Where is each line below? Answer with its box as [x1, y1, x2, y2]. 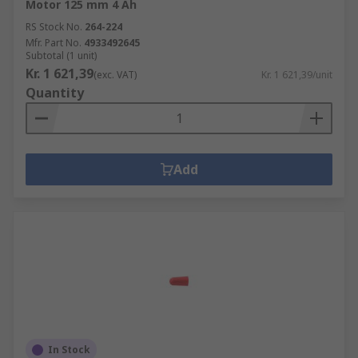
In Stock [48, 343, 90, 356]
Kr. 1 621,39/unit [261, 68, 332, 82]
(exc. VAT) [93, 68, 137, 82]
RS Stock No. [26, 20, 82, 34]
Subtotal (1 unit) [26, 49, 97, 62]
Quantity [26, 84, 84, 101]
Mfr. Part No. [26, 36, 82, 50]
